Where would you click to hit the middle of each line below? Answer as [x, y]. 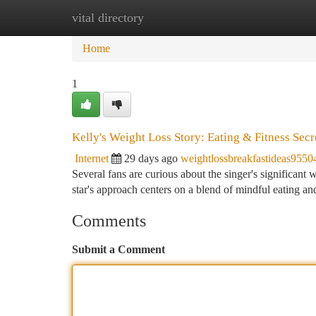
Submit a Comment [119, 249]
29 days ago [151, 158]
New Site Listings [182, 17]
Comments [109, 221]
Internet [92, 158]
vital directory [108, 18]
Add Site [262, 17]
